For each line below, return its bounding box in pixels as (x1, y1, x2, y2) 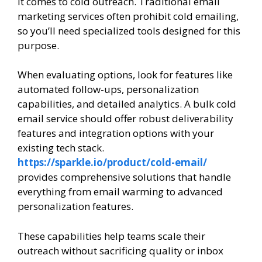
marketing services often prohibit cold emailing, (18, 9, 239, 23)
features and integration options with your (18, 126, 214, 140)
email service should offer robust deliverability (18, 112, 233, 126)
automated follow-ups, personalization (18, 82, 199, 96)
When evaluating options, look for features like (18, 68, 233, 82)
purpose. (18, 38, 59, 52)
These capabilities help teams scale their (18, 229, 205, 243)
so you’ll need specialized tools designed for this (18, 23, 240, 37)
